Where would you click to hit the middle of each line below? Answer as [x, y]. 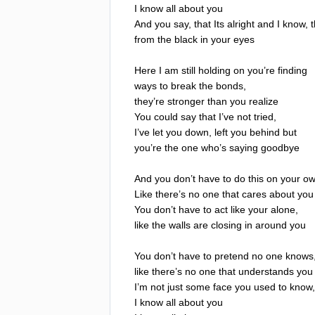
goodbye [280, 147]
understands [266, 271]
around [271, 225]
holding [214, 70]
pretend [232, 256]
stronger [186, 101]
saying [244, 147]
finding [292, 70]
